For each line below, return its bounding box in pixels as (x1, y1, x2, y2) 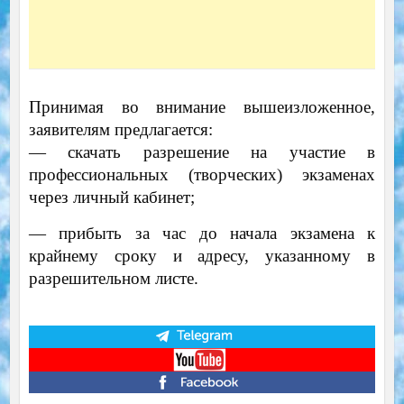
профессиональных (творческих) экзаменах (28, 164, 376, 184)
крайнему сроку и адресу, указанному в (28, 245, 376, 265)
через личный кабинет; (28, 187, 195, 207)
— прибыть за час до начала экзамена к (28, 223, 376, 243)
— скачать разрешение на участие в (28, 142, 376, 161)
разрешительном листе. (28, 268, 198, 288)
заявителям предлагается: (28, 119, 213, 139)
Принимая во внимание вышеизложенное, (28, 96, 376, 116)
